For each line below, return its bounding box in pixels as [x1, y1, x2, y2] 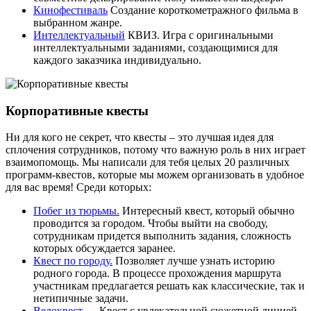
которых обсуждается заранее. [33, 242, 176, 255]
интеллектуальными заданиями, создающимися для [33, 41, 278, 53]
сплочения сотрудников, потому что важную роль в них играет [6, 144, 305, 156]
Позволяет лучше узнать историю [112, 255, 275, 267]
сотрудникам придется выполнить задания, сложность [33, 230, 291, 242]
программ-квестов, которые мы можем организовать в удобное [6, 169, 304, 181]
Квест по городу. [33, 255, 112, 267]
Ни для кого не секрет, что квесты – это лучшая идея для [6, 131, 274, 144]
